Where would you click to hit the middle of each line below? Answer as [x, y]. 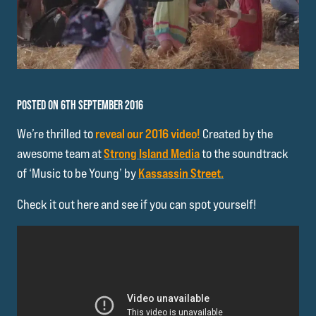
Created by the [237, 133]
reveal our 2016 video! [148, 133]
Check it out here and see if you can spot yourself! [136, 204]
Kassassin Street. [181, 173]
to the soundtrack [244, 153]
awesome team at [60, 153]
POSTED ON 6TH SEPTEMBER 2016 [80, 104]
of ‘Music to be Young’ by [78, 173]
